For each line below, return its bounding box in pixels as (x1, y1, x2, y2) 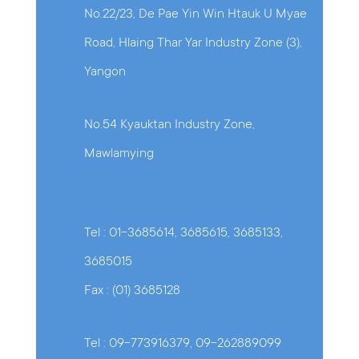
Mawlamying (83, 147, 154, 162)
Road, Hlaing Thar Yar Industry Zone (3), (83, 36, 302, 51)
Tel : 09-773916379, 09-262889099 (83, 337, 281, 352)
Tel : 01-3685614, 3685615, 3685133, (83, 226, 283, 241)
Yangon (83, 65, 126, 80)
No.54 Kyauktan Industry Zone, (83, 118, 255, 133)
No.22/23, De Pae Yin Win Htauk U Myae (83, 7, 307, 22)
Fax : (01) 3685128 (83, 284, 180, 299)
